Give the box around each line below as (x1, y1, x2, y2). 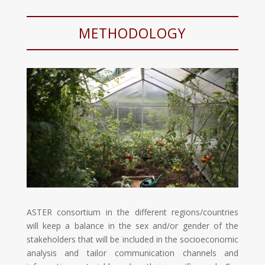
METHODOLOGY (79, 23, 186, 43)
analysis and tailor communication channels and (26, 247, 239, 258)
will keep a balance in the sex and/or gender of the (26, 219, 239, 231)
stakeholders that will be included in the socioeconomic (26, 233, 239, 245)
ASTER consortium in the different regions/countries (26, 206, 239, 218)
